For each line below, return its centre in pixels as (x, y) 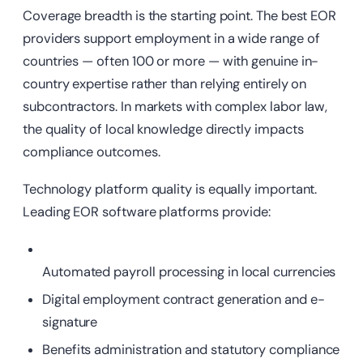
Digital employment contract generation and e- (184, 300)
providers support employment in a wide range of (171, 39)
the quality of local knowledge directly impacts (163, 130)
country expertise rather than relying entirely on (165, 84)
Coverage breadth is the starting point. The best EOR (180, 16)
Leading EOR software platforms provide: (147, 212)
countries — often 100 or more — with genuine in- (171, 62)
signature (70, 322)
